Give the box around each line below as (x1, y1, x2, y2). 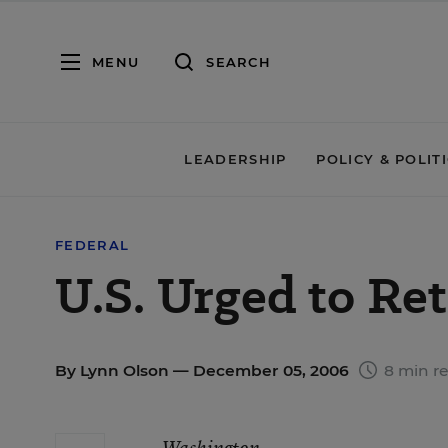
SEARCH (206, 53, 271, 70)
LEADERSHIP (184, 151, 287, 167)
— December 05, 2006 (169, 361, 353, 380)
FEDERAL (55, 237, 130, 253)
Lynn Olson (80, 361, 169, 380)
